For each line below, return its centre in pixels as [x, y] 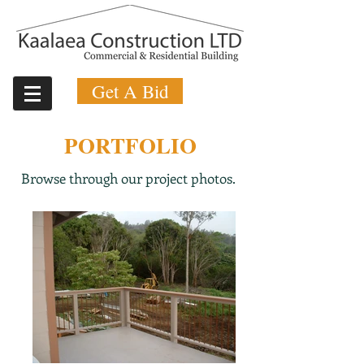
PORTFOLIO [130, 145]
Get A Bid [130, 91]
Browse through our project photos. [130, 178]
